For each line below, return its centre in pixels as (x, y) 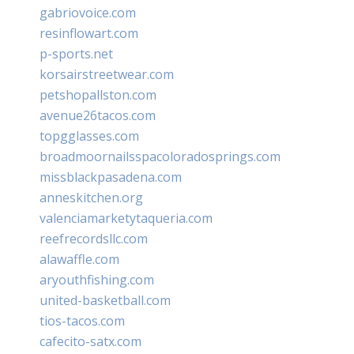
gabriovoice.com (88, 12)
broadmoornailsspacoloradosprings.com (160, 156)
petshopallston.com (98, 94)
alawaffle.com (79, 259)
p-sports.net (76, 53)
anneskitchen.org (91, 197)
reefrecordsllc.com (94, 238)
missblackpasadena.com (111, 177)
